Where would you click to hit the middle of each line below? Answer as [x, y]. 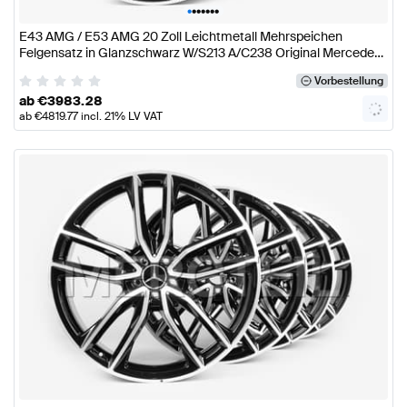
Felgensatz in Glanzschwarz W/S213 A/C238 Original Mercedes [200, 53]
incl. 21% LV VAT [120, 116]
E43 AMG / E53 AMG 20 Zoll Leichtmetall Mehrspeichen [181, 37]
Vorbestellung [348, 80]
